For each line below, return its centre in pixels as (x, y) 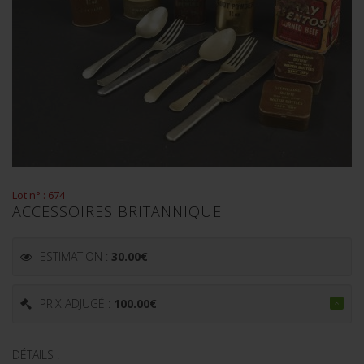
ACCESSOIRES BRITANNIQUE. (119, 211)
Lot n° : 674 (39, 195)
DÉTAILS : (36, 355)
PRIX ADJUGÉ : (77, 303)
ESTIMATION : (76, 256)
